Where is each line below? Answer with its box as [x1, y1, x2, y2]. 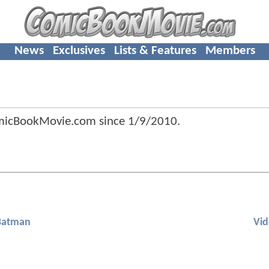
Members [205, 44, 255, 57]
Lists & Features [113, 44, 196, 57]
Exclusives [52, 44, 105, 57]
